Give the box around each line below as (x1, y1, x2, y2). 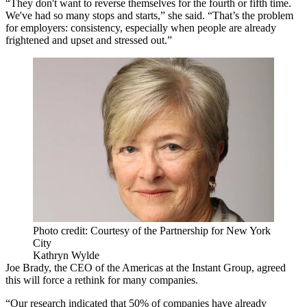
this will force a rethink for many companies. (5, 273, 198, 286)
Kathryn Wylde (33, 249, 99, 261)
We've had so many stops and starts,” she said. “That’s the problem (5, 10, 293, 22)
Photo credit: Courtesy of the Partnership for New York (33, 224, 271, 236)
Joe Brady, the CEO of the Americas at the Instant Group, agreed (5, 261, 286, 273)
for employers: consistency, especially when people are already (5, 22, 276, 34)
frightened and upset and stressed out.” (5, 34, 172, 47)
